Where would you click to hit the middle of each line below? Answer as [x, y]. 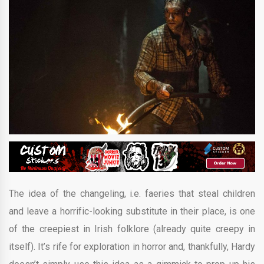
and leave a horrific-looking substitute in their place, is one [132, 211]
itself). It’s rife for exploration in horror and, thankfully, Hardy [132, 246]
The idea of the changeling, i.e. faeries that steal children [132, 193]
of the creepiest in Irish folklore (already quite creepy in [132, 229]
